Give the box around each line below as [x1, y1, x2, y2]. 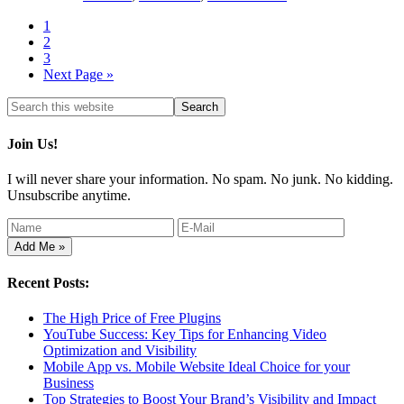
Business [43, 375, 94, 391]
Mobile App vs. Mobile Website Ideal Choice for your [43, 359, 350, 375]
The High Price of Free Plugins [43, 310, 221, 326]
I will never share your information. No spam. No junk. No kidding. [7, 170, 393, 187]
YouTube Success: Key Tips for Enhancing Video [43, 326, 326, 343]
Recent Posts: [7, 275, 89, 291]
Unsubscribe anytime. [7, 187, 131, 203]
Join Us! [7, 135, 58, 151]
